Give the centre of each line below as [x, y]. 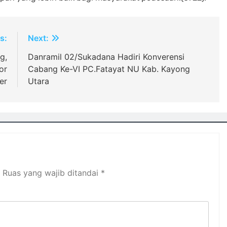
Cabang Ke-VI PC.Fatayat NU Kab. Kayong [109, 69]
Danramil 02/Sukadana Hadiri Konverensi [106, 57]
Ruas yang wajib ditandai [52, 173]
